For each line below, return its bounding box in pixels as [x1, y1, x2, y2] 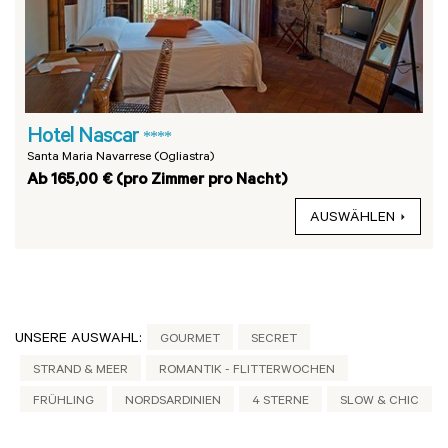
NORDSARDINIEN [125, 395, 221, 410]
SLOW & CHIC [340, 395, 419, 410]
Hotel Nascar [27, 126, 143, 151]
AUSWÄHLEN [310, 211, 395, 228]
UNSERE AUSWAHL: [15, 332, 142, 349]
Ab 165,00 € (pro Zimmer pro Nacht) [27, 172, 287, 191]
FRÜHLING [33, 395, 94, 410]
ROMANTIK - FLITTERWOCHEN [159, 364, 335, 379]
